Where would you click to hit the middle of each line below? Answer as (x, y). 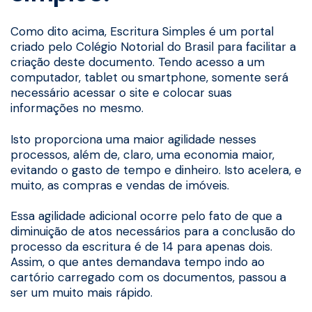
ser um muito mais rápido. (81, 292)
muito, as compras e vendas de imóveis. (120, 185)
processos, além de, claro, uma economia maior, (142, 154)
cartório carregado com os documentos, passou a (148, 277)
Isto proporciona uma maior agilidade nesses (133, 139)
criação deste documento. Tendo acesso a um (138, 62)
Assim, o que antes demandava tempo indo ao (138, 262)
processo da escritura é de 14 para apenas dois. (141, 246)
